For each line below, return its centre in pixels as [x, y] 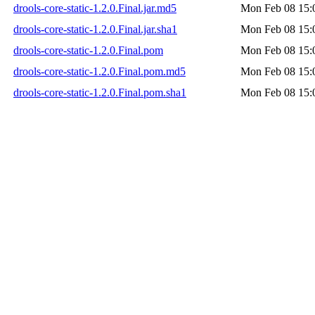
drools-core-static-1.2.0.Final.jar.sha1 [95, 29]
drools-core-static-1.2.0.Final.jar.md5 [95, 8]
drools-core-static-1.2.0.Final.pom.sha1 [100, 92]
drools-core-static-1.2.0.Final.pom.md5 [99, 71]
